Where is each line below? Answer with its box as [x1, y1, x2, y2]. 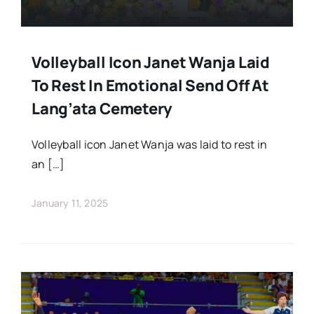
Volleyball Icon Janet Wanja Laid [31, 52, 270, 74]
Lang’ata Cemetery [31, 98, 173, 120]
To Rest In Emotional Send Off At [31, 75, 269, 97]
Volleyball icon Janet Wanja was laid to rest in [31, 137, 268, 153]
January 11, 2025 [31, 196, 109, 210]
